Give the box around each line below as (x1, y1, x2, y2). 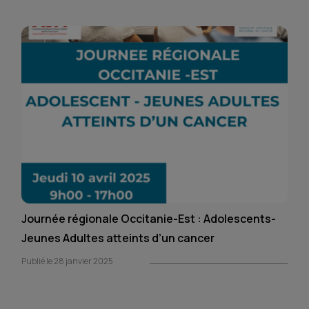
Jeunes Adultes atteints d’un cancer (21, 230, 215, 246)
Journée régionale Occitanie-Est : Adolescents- (21, 211, 276, 226)
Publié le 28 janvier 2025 (21, 255, 113, 267)
